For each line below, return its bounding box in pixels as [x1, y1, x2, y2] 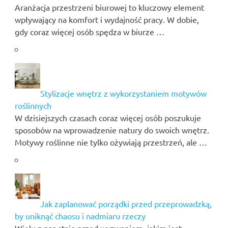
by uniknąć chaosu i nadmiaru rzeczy [14, 210, 146, 221]
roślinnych [14, 100, 51, 110]
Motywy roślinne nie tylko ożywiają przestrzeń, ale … [14, 136, 207, 147]
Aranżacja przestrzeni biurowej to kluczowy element [14, 2, 204, 12]
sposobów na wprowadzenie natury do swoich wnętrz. [14, 124, 209, 135]
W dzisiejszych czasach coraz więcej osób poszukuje [14, 112, 201, 123]
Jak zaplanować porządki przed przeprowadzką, [40, 198, 212, 209]
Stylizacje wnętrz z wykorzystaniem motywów [40, 88, 207, 98]
